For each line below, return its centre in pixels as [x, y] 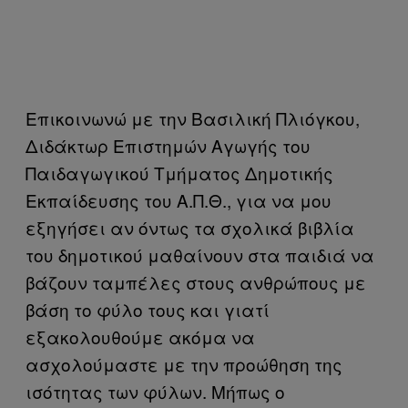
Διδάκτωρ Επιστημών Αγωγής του [168, 145]
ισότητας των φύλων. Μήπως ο [155, 391]
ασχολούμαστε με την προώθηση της [184, 364]
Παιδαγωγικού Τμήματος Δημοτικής [179, 173]
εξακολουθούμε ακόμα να [140, 337]
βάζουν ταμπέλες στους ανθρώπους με [196, 282]
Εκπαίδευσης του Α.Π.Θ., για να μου [178, 200]
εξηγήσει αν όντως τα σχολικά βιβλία [190, 227]
